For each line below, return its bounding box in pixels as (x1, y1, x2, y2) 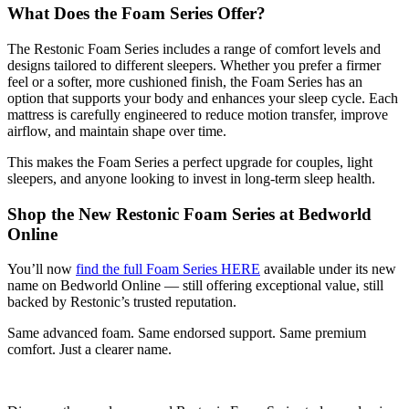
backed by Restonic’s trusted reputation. (7, 294, 236, 310)
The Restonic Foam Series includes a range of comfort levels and (7, 41, 381, 57)
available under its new (260, 261, 396, 278)
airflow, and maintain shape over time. (7, 123, 226, 139)
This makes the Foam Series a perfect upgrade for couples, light (7, 154, 372, 170)
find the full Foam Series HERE (76, 261, 260, 278)
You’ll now (7, 261, 76, 278)
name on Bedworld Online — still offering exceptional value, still (7, 278, 383, 294)
